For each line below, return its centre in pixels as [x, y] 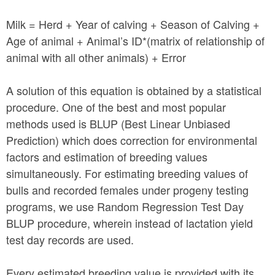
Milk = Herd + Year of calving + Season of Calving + [133, 24]
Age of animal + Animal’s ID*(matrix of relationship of [135, 41]
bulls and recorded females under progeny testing [127, 190]
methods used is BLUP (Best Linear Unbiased [118, 123]
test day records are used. [72, 239]
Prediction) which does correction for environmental [132, 140]
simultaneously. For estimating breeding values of [127, 173]
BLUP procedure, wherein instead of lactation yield [130, 223]
